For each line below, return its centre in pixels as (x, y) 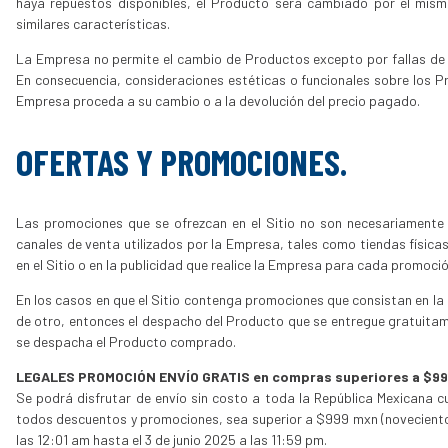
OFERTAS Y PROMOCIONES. (181, 161)
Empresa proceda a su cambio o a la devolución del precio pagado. (218, 100)
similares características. (93, 23)
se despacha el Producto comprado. (126, 341)
